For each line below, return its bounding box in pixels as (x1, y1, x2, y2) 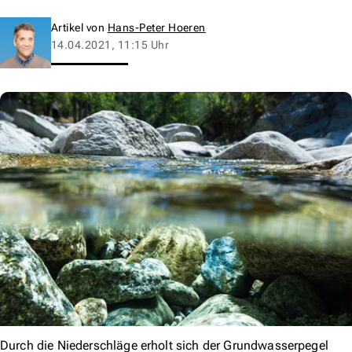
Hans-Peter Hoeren (107, 20, 206, 34)
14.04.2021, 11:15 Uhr (51, 38, 170, 51)
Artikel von (51, 20, 108, 34)
